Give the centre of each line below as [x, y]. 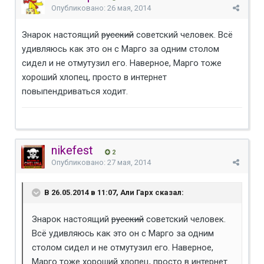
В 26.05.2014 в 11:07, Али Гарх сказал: [113, 192]
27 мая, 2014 [129, 162]
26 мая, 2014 [129, 8]
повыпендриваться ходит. [75, 91]
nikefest [72, 150]
